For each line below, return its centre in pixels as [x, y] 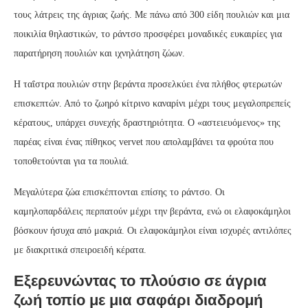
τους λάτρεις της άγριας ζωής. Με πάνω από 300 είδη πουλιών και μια [152, 14]
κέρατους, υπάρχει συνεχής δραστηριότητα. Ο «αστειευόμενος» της [147, 122]
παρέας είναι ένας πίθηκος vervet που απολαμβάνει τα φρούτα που [144, 142]
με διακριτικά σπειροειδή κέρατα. [80, 250]
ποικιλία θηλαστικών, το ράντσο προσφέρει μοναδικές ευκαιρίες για [148, 34]
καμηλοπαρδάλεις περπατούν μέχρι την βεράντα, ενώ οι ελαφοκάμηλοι [152, 211]
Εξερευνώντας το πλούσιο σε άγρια [140, 280]
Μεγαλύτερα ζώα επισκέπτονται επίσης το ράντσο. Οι [119, 192]
